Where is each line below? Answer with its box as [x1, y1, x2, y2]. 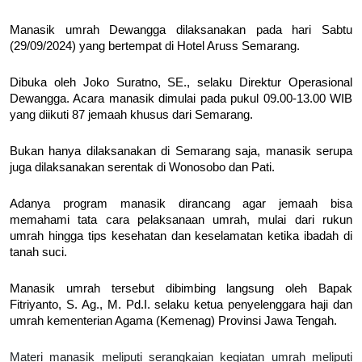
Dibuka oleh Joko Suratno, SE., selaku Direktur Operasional [10, 76, 352, 90]
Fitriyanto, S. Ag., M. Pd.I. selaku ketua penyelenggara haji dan [10, 298, 352, 312]
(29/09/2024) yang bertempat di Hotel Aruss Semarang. [10, 40, 300, 53]
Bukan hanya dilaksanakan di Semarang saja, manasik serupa [10, 145, 352, 158]
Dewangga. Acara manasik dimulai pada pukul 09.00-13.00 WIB [10, 92, 352, 106]
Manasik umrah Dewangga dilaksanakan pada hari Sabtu [10, 23, 352, 37]
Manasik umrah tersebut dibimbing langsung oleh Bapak [10, 282, 352, 296]
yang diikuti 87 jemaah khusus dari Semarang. [10, 108, 253, 122]
